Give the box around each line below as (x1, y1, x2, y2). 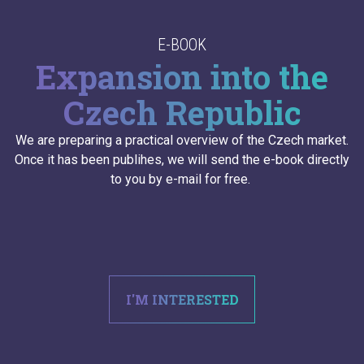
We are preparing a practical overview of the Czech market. (15, 132, 349, 149)
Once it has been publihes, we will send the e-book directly (15, 152, 349, 168)
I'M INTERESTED (125, 290, 239, 308)
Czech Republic (63, 91, 301, 135)
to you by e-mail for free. (110, 171, 253, 188)
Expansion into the (36, 55, 328, 99)
